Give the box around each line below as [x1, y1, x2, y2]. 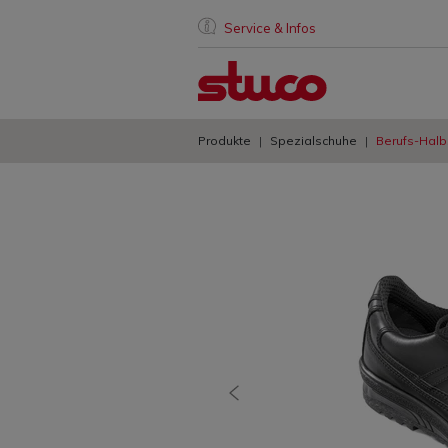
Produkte [198, 132, 251, 148]
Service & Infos [224, 20, 316, 37]
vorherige [232, 393, 300, 414]
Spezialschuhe [270, 132, 357, 148]
